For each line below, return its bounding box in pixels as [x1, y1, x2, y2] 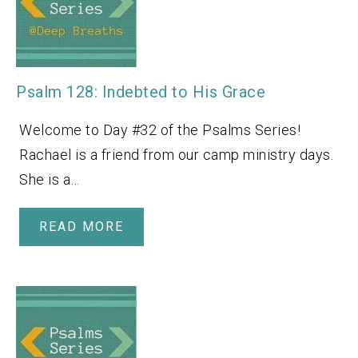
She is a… [19, 170, 80, 188]
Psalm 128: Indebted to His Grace [16, 82, 265, 101]
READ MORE [39, 218, 124, 234]
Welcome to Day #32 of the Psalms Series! [19, 121, 300, 138]
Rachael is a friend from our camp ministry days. [19, 145, 333, 163]
